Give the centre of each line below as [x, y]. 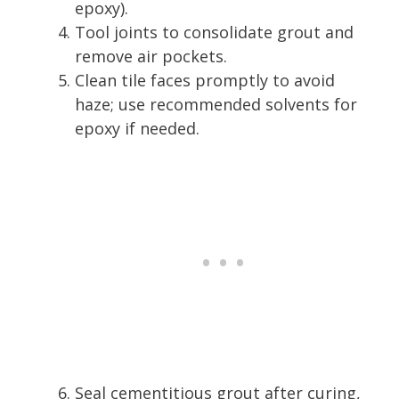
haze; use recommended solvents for [216, 104]
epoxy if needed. [137, 128]
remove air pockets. [151, 56]
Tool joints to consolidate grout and [214, 32]
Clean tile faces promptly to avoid [205, 80]
